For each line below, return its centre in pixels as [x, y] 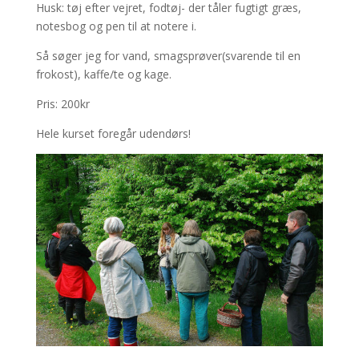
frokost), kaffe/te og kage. [103, 74]
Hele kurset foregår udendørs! [113, 133]
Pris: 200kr [63, 103]
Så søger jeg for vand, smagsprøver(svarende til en [168, 55]
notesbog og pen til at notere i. [116, 26]
